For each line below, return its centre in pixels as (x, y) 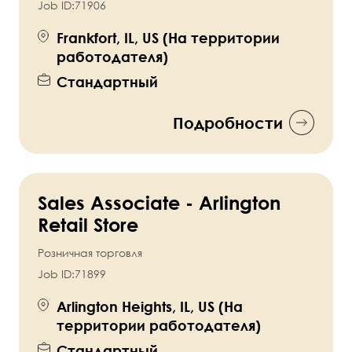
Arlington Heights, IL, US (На (150, 307)
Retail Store (88, 225)
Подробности (228, 123)
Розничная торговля (90, 253)
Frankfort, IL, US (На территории (168, 38)
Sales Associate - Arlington (159, 203)
